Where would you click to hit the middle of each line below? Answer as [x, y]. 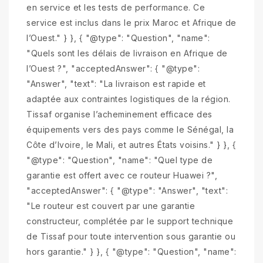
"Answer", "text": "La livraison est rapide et [116, 83]
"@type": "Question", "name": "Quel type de [119, 160]
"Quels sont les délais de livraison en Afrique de [127, 53]
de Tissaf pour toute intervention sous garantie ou [131, 236]
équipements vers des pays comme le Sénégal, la [130, 129]
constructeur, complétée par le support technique [130, 221]
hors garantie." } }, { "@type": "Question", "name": [131, 251]
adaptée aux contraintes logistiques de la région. [129, 99]
